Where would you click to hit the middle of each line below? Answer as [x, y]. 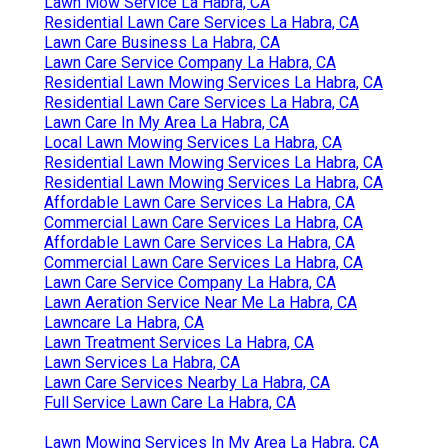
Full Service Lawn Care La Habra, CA [170, 403]
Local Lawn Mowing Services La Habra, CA [193, 143]
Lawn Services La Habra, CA [142, 363]
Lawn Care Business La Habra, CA [162, 43]
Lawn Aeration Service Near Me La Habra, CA [200, 303]
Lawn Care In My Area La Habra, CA [166, 123]
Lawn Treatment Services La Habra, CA [179, 343]
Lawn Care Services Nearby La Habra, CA [187, 383]
